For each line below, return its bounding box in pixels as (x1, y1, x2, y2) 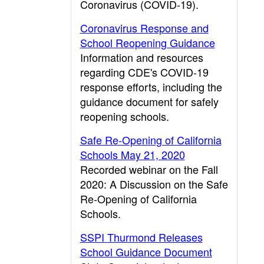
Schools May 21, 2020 (80, 147, 185, 162)
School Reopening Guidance (80, 35, 215, 50)
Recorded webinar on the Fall (80, 161, 218, 177)
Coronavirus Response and (80, 20, 209, 35)
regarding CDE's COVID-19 (80, 64, 209, 80)
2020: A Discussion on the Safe (80, 176, 228, 192)
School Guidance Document (80, 244, 212, 259)
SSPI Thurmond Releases (80, 229, 203, 245)
